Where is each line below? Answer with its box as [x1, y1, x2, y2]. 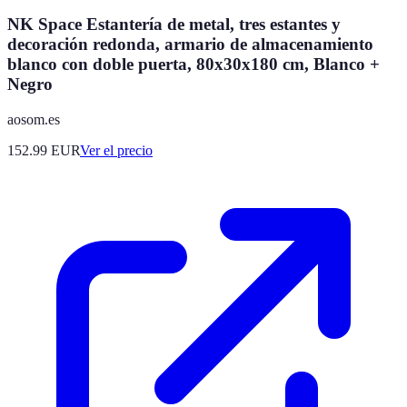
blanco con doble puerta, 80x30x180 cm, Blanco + [7, 55, 380, 74]
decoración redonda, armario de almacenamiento [7, 35, 373, 55]
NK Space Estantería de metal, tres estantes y [7, 15, 341, 35]
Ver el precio [80, 142, 153, 158]
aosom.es [7, 111, 60, 127]
